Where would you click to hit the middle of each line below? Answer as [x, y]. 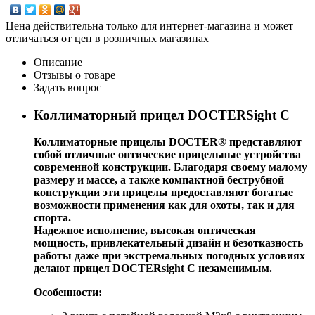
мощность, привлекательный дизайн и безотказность [168, 243]
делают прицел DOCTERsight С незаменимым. [153, 269]
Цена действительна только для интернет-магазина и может [149, 25]
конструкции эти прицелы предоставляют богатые [163, 193]
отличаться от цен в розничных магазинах [107, 38]
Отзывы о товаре [75, 75]
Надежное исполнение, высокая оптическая [145, 231]
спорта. [52, 218]
